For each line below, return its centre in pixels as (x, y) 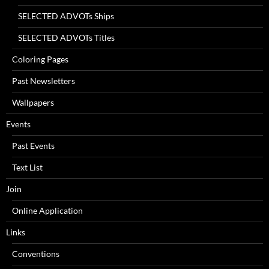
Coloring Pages (40, 59)
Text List (27, 167)
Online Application (47, 210)
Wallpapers (33, 102)
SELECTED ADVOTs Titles (66, 37)
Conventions (36, 253)
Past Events (33, 145)
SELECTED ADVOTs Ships (66, 16)
